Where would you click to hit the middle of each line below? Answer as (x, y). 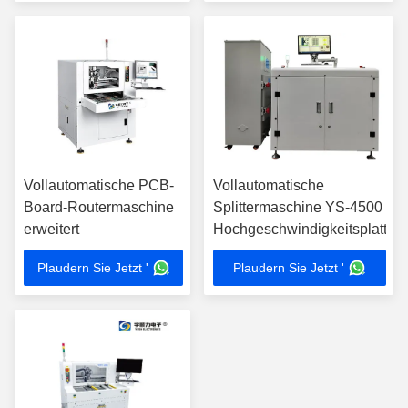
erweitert (51, 229)
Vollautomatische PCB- (99, 185)
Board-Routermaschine (99, 207)
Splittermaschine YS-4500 (298, 207)
